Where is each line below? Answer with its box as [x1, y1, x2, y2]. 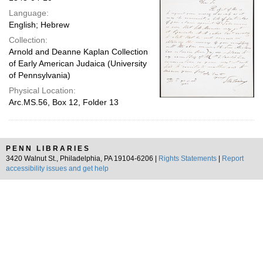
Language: [9, 8, 49, 18]
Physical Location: [9, 86, 76, 95]
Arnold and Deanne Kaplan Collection [9, 47, 148, 56]
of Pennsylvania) [9, 70, 70, 80]
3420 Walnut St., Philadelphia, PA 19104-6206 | [6, 154, 159, 163]
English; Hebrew [9, 20, 69, 29]
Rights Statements [159, 154, 217, 163]
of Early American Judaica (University [9, 59, 147, 68]
